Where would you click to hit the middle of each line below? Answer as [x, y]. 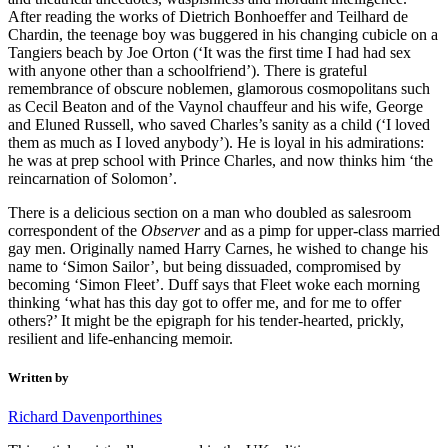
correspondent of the [74, 230]
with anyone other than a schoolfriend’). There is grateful [187, 70]
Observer [170, 230]
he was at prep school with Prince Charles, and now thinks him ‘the [220, 160]
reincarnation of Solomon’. [92, 178]
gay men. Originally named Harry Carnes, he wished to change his [218, 248]
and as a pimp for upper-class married [320, 230]
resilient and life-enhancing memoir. [120, 338]
